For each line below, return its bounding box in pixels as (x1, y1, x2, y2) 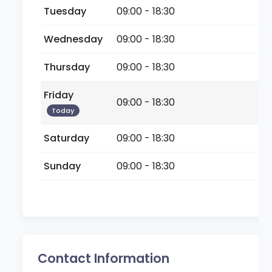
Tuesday (44, 4, 87, 18)
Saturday (44, 131, 90, 145)
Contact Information (38, 249, 170, 267)
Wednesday (44, 32, 103, 46)
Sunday (44, 158, 81, 173)
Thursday (44, 59, 90, 74)
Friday (44, 87, 74, 102)
